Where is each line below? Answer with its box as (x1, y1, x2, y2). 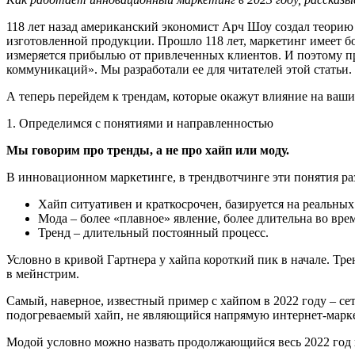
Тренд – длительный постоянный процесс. (38, 225, 275, 239)
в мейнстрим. (6, 266, 86, 281)
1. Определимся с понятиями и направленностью (6, 116, 277, 130)
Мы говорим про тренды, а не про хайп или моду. (6, 143, 292, 157)
